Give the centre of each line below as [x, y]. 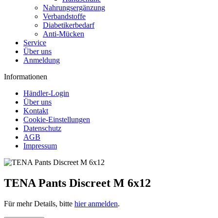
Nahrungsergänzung [74, 8]
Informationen [26, 77]
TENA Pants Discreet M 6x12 [77, 183]
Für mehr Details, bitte [39, 203]
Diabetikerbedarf [69, 25]
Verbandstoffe [64, 16]
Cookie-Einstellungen [57, 119]
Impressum [40, 146]
